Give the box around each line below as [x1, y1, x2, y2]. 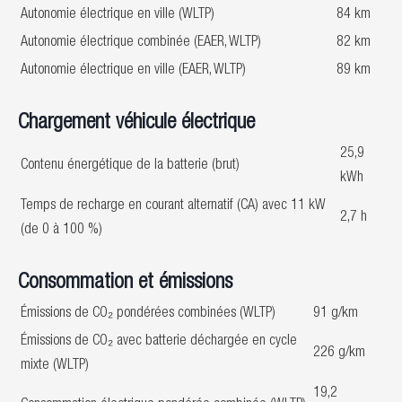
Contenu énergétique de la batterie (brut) [21, 159, 240, 173]
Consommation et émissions [18, 273, 232, 294]
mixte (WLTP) [21, 359, 89, 373]
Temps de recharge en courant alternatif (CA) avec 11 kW [21, 199, 326, 214]
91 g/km [313, 307, 358, 321]
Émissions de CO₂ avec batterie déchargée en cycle [21, 335, 297, 349]
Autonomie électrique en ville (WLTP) [21, 8, 214, 22]
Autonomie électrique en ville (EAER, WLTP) [21, 64, 246, 78]
